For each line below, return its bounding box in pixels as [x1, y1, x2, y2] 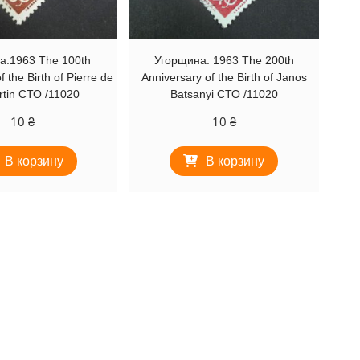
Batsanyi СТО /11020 [170, 88, 278, 101]
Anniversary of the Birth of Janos [141, 71, 307, 84]
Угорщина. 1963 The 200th [153, 54, 294, 67]
